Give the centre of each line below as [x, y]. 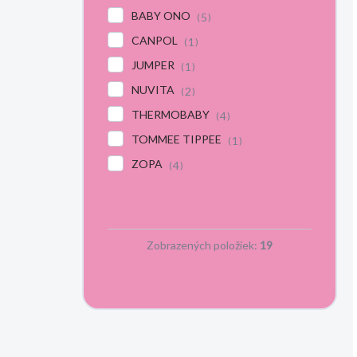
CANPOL [156, 41]
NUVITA [154, 90]
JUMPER [154, 65]
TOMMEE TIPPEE [178, 139]
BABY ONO [162, 16]
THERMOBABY [172, 115]
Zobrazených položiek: [203, 245]
